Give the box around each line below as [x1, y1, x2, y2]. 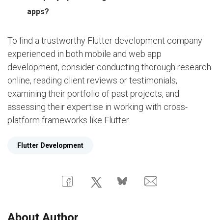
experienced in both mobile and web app [7, 49, 162, 59]
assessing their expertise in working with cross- [7, 102, 188, 112]
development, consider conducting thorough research [7, 62, 211, 73]
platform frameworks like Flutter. [7, 115, 130, 126]
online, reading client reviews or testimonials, [7, 75, 177, 86]
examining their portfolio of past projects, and [7, 88, 179, 99]
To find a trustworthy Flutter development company [7, 35, 202, 46]
